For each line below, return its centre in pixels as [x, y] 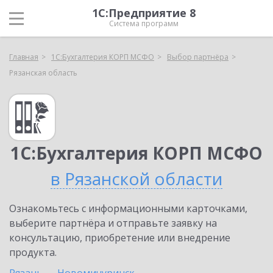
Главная [24, 57]
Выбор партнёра [198, 57]
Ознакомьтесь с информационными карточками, [128, 208]
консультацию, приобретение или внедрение [120, 238]
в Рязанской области [136, 179]
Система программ [144, 23]
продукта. [33, 252]
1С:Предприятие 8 [144, 13]
